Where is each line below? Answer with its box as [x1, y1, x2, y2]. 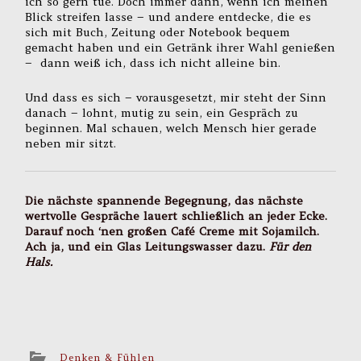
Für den [269, 239, 312, 254]
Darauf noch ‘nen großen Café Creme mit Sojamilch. [25, 223, 320, 239]
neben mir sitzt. [25, 135, 117, 151]
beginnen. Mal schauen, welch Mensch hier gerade [25, 120, 317, 135]
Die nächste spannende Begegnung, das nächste [25, 193, 304, 208]
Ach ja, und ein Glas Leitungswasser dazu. [25, 239, 270, 254]
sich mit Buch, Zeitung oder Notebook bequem [25, 24, 291, 39]
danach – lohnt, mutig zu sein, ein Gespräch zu [25, 105, 299, 120]
